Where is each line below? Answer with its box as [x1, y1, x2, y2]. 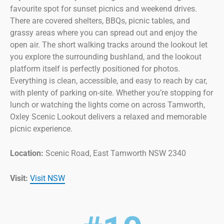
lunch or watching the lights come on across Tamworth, [10, 99, 205, 109]
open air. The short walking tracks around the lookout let [10, 39, 207, 49]
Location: [10, 148, 43, 158]
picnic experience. [10, 123, 72, 133]
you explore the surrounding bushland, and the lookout [10, 51, 201, 61]
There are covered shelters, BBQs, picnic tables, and [10, 15, 190, 25]
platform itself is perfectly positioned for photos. [10, 63, 180, 73]
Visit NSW [30, 173, 65, 183]
